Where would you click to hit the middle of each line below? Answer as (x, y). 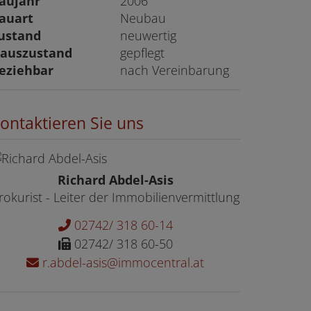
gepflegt (143, 53)
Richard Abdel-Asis (115, 180)
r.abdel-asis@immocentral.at (121, 262)
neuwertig (149, 35)
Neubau (143, 18)
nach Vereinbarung (175, 70)
